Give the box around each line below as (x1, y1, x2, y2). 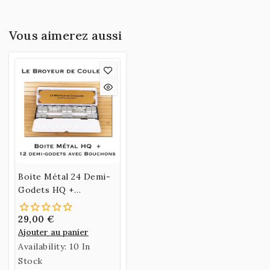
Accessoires (18, 198, 70, 209)
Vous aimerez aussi (9, 28, 122, 43)
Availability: (18, 241, 69, 253)
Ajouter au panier (18, 227, 89, 238)
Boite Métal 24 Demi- (18, 171, 110, 183)
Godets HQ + (18, 184, 74, 196)
